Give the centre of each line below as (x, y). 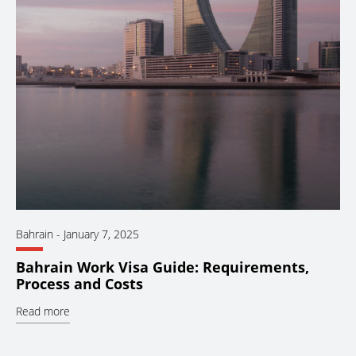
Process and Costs (79, 283)
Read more (43, 311)
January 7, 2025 (101, 234)
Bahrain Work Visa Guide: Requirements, (163, 267)
